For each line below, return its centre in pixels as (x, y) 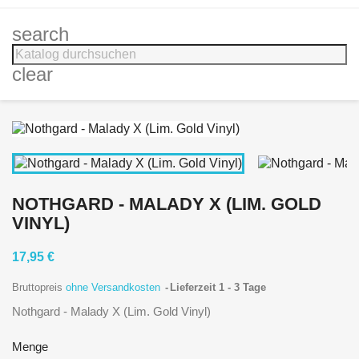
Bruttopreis (39, 287)
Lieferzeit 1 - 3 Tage (218, 287)
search (40, 34)
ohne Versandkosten (115, 287)
